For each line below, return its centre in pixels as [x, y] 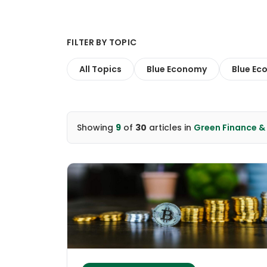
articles [164, 128]
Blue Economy [177, 69]
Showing [96, 128]
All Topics [100, 69]
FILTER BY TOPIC [102, 42]
